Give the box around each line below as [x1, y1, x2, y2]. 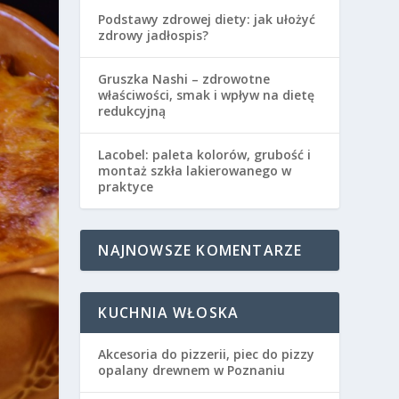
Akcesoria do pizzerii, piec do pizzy [98, 346, 315, 363]
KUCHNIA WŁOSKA [98, 303, 240, 323]
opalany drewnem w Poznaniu [98, 362, 286, 379]
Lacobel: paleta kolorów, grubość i [98, 146, 312, 164]
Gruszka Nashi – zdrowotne [98, 70, 271, 88]
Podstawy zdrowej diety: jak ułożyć [98, 11, 316, 28]
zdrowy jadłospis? [98, 27, 209, 45]
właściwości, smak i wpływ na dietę [98, 86, 315, 104]
